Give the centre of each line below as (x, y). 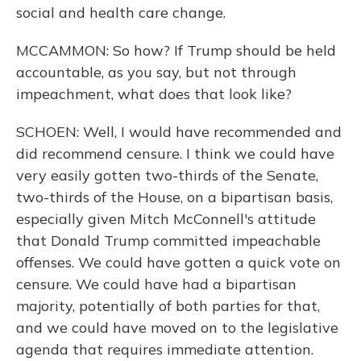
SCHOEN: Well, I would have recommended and (179, 132)
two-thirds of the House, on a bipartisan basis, (174, 197)
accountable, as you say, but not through (156, 72)
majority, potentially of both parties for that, (168, 306)
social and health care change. (121, 12)
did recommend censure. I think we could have (175, 154)
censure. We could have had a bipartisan (156, 284)
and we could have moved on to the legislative (177, 328)
